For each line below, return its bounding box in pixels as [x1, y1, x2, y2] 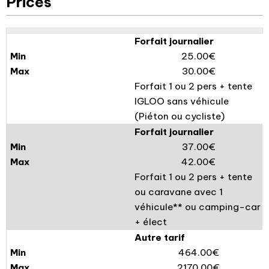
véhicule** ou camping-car [134, 201, 261, 213]
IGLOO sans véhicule [134, 95, 229, 107]
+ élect [134, 216, 167, 228]
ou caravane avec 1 [134, 186, 223, 198]
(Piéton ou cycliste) [134, 110, 225, 122]
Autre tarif [134, 232, 185, 243]
